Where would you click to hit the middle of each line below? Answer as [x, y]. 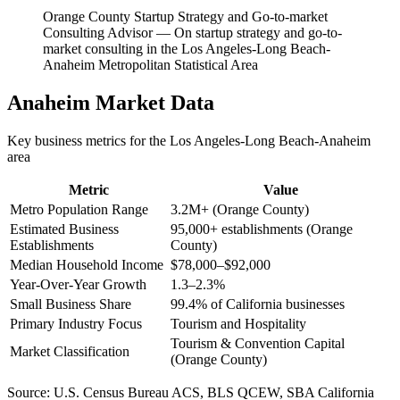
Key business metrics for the [88, 140]
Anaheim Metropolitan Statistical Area [150, 64]
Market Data [152, 102]
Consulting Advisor [98, 32]
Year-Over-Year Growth [78, 284]
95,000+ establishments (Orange [262, 229]
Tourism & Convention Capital [258, 343]
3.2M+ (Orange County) [240, 209]
